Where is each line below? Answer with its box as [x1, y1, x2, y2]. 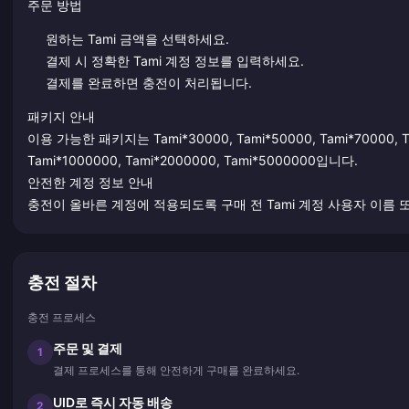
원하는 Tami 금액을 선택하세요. [45, 30, 229, 47]
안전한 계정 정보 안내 [27, 173, 153, 190]
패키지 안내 [27, 108, 95, 124]
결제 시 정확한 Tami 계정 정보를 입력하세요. [45, 52, 304, 68]
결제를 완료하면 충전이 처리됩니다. [45, 74, 252, 90]
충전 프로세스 [27, 309, 96, 324]
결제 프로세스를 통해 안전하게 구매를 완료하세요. [53, 362, 299, 377]
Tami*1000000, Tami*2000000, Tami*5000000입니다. [27, 152, 358, 168]
